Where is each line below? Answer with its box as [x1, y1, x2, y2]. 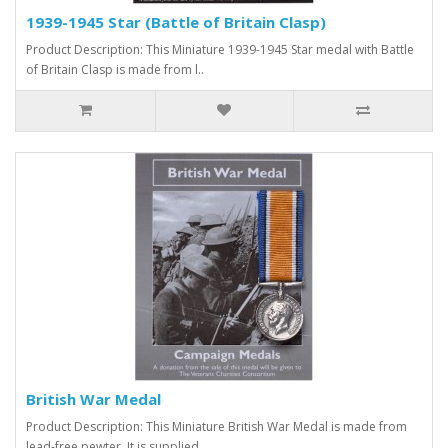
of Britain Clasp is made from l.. [26, 60, 204, 78]
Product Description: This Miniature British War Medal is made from [26, 417, 407, 435]
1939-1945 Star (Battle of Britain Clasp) [26, 11, 326, 32]
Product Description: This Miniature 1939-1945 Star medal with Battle [26, 40, 414, 58]
